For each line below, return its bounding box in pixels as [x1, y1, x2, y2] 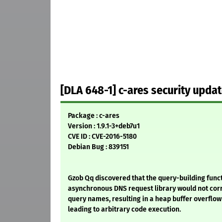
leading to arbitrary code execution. [68, 205, 181, 214]
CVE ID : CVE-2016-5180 [68, 132, 137, 141]
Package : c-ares [68, 111, 119, 120]
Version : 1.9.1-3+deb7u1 [68, 122, 140, 131]
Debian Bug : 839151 [68, 143, 129, 152]
